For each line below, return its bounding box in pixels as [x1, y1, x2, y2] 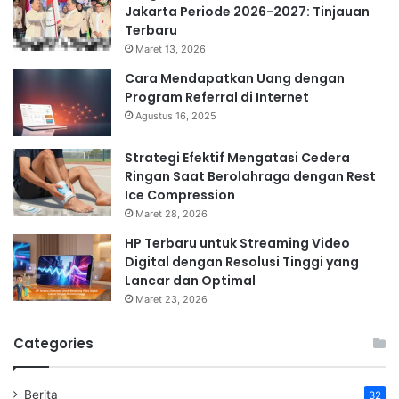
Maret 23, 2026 [135, 292, 208, 305]
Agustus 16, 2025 [135, 109, 216, 122]
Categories [13, 333, 94, 353]
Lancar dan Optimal [125, 271, 256, 289]
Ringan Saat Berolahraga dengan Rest [125, 167, 376, 185]
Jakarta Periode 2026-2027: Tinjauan [125, 2, 370, 20]
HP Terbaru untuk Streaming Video [125, 233, 350, 252]
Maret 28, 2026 [135, 207, 208, 220]
